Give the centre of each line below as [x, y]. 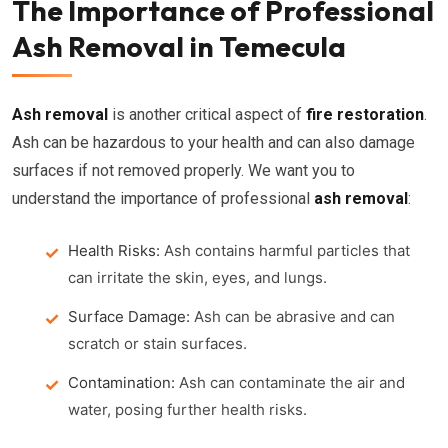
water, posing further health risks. [187, 409]
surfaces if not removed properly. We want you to [183, 170]
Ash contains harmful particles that [285, 250]
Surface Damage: [129, 316]
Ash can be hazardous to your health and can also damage [213, 142]
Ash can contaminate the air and [290, 382]
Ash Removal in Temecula [179, 46]
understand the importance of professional [163, 198]
